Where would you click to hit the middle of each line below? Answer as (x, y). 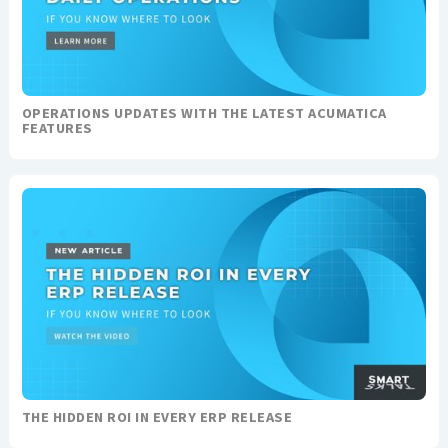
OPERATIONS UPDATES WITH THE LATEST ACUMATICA (204, 113)
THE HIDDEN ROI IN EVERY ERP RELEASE (157, 416)
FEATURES (57, 128)
